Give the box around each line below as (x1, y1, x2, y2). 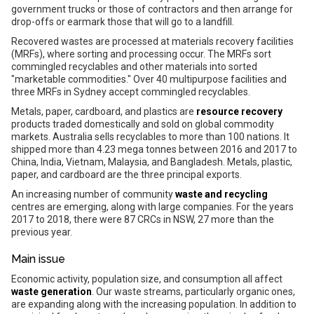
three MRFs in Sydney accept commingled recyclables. (11, 86, 250, 97)
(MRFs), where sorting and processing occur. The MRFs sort (11, 48, 271, 60)
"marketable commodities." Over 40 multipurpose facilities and (11, 74, 287, 85)
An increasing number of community (11, 189, 175, 200)
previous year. (11, 226, 72, 238)
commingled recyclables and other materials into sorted (11, 61, 257, 72)
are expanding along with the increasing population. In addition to (11, 299, 296, 310)
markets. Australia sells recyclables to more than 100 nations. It (11, 131, 289, 142)
